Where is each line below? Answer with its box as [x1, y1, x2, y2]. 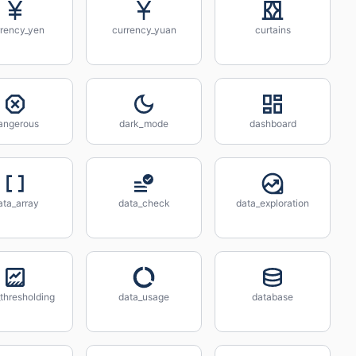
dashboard [249, 118, 296, 130]
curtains [254, 24, 291, 36]
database [252, 291, 293, 303]
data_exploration [236, 197, 309, 209]
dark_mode [119, 118, 168, 130]
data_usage [118, 291, 169, 303]
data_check [118, 197, 170, 209]
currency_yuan [111, 24, 176, 36]
